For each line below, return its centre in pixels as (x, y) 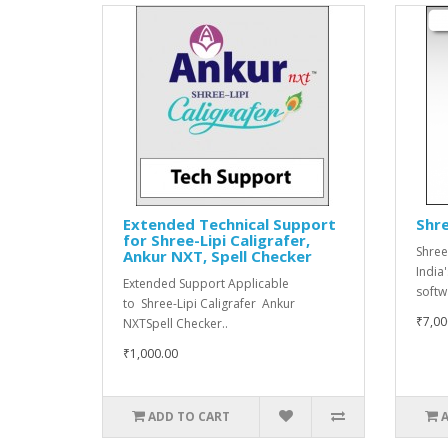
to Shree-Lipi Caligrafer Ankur (209, 303)
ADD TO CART (189, 416)
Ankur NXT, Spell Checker (217, 255)
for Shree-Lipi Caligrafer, (216, 239)
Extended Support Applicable (206, 283)
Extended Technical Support (229, 223)
